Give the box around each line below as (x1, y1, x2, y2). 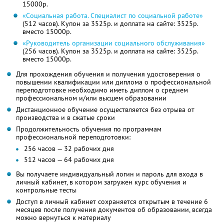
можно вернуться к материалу (16, 213, 111, 222)
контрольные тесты (16, 185, 76, 195)
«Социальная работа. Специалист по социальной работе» (22, 11, 203, 20)
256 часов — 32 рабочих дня (24, 144, 114, 153)
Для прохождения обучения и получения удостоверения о (16, 69, 200, 79)
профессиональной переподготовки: (16, 132, 130, 142)
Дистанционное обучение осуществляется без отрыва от (16, 105, 194, 114)
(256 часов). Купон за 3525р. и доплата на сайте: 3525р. (22, 46, 198, 56)
